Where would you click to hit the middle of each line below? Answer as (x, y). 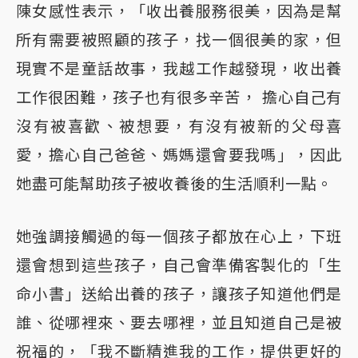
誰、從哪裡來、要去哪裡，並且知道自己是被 (179, 322)
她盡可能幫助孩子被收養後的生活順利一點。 (174, 183)
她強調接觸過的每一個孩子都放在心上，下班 (179, 236)
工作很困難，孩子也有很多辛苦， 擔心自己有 (179, 97)
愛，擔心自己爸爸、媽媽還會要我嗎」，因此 (179, 155)
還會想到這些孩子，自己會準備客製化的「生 (179, 265)
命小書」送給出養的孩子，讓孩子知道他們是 (179, 294)
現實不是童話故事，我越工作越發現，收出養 (179, 68)
